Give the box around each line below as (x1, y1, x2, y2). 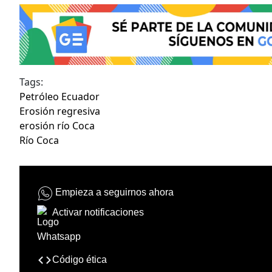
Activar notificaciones (52, 206, 144, 217)
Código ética (52, 254, 107, 265)
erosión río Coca (19, 119, 95, 133)
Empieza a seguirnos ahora (55, 187, 174, 198)
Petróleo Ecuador (19, 90, 100, 104)
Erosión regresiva (19, 104, 100, 118)
